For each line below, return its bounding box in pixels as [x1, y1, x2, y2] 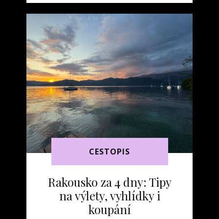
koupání [88, 201, 131, 217]
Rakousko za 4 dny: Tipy [47, 174, 172, 190]
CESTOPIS [89, 146, 130, 157]
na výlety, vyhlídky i [59, 188, 160, 203]
